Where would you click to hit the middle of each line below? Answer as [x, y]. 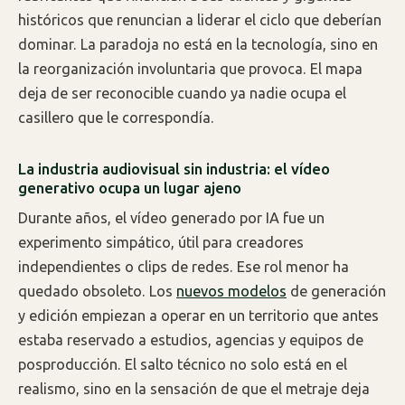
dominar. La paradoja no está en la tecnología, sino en [198, 45]
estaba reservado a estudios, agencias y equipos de [191, 339]
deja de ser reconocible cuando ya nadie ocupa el [182, 94]
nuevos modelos [231, 291]
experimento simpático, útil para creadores [161, 242]
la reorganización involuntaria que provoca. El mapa [190, 69]
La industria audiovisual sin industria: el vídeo [174, 169]
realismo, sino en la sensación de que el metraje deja [194, 388]
